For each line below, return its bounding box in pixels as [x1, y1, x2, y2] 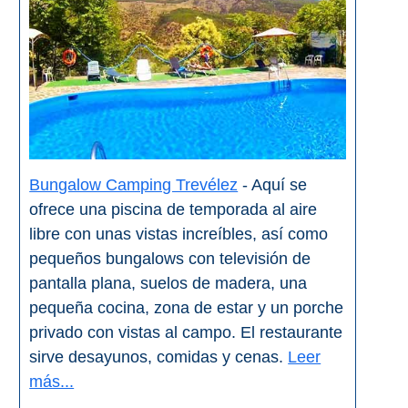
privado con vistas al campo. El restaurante [29, 323, 343, 342]
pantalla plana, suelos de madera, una [29, 274, 308, 293]
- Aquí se [238, 176, 308, 195]
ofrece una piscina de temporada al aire [29, 200, 318, 219]
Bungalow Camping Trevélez [29, 176, 239, 195]
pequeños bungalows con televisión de [29, 250, 311, 269]
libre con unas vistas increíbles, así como [29, 225, 329, 244]
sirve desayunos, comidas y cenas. [29, 348, 289, 367]
